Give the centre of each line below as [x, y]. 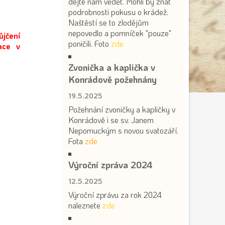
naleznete [85, 205]
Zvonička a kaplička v [112, 67]
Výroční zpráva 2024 [110, 165]
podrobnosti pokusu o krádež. [118, 12]
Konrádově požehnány [113, 79]
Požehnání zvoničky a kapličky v [122, 109]
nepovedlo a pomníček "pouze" [120, 33]
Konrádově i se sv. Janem [111, 120]
